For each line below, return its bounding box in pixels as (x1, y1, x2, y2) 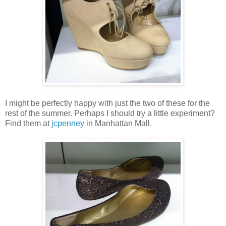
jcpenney (51, 119, 84, 128)
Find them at (5, 119, 51, 128)
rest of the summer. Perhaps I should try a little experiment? (5, 108, 215, 118)
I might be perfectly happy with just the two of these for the (5, 98, 210, 107)
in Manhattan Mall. (84, 119, 152, 128)
